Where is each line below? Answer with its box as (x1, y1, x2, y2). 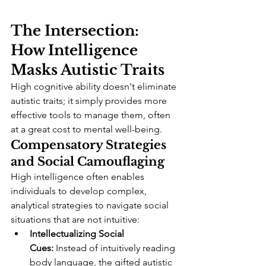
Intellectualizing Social (30, 228, 126, 240)
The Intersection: (11, 22, 142, 40)
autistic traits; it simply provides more (11, 95, 169, 107)
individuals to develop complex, (11, 185, 149, 197)
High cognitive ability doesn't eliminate (11, 81, 179, 93)
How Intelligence (11, 42, 141, 59)
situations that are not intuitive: (11, 214, 140, 226)
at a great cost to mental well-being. (11, 123, 162, 135)
